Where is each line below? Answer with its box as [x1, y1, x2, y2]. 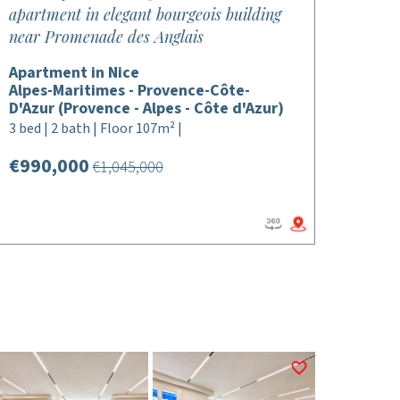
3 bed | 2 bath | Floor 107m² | [8, 119, 182, 138]
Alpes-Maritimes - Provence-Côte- [8, 79, 250, 102]
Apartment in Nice [8, 62, 139, 84]
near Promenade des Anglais [8, 26, 204, 47]
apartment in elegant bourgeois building [8, 4, 281, 25]
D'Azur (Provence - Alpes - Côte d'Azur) [8, 97, 284, 120]
